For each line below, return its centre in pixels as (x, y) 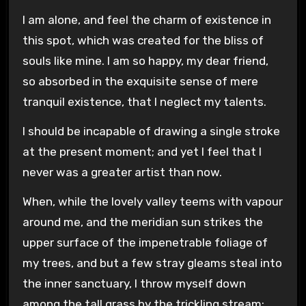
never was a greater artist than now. (122, 172)
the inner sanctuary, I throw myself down (134, 283)
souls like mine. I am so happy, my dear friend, (145, 61)
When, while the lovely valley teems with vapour (152, 201)
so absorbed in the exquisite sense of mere (140, 82)
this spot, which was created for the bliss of (143, 41)
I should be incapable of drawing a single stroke (151, 131)
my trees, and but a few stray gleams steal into (152, 263)
